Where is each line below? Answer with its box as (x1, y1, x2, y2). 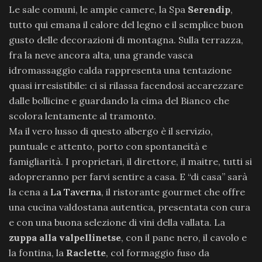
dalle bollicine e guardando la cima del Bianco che (9, 95, 229, 106)
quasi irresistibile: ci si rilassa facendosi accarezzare (9, 80, 243, 91)
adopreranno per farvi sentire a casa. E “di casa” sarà (9, 171, 247, 182)
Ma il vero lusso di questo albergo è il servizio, (9, 125, 213, 137)
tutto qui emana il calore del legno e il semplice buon (9, 19, 243, 30)
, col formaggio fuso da (106, 247, 209, 258)
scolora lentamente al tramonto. (9, 110, 156, 122)
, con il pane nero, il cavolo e (121, 232, 247, 243)
